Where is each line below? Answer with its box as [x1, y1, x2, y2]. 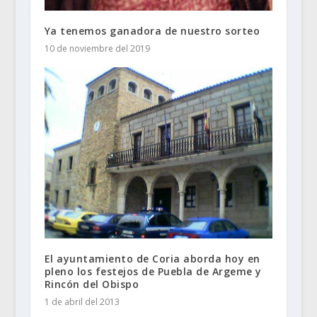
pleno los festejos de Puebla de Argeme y [44, 265, 262, 279]
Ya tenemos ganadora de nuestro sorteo [44, 24, 260, 38]
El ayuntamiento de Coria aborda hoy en [44, 252, 260, 266]
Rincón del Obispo [44, 277, 139, 292]
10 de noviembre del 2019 [44, 42, 150, 55]
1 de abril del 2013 [44, 296, 120, 309]
